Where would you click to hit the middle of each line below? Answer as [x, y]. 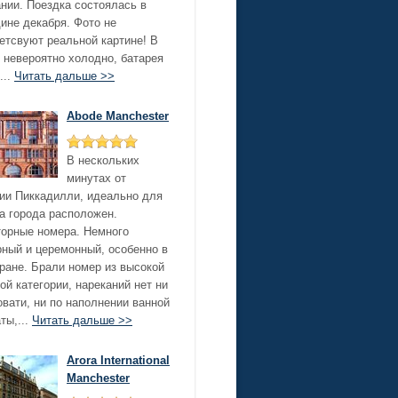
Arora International [118, 360]
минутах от [96, 178]
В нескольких [103, 160]
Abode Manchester [118, 116]
